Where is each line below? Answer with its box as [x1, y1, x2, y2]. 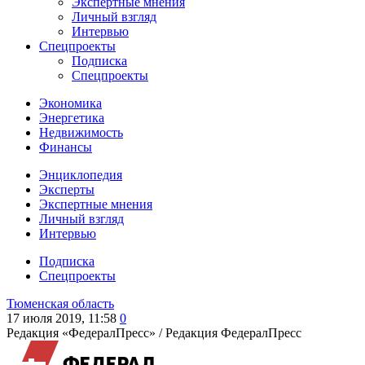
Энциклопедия [39, 168, 122, 182]
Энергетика [39, 111, 104, 125]
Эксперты [39, 182, 95, 196]
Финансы [39, 140, 92, 154]
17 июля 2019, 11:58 [7, 311, 117, 325]
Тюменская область [7, 297, 114, 310]
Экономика [39, 96, 102, 110]
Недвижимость [39, 125, 123, 139]
